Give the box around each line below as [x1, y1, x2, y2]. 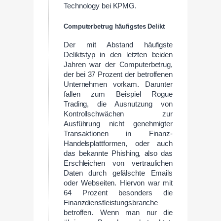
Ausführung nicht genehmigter [64, 119, 173, 128]
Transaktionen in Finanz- [64, 129, 173, 138]
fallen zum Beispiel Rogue [64, 90, 173, 98]
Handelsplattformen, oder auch [64, 139, 173, 147]
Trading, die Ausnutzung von [64, 100, 173, 108]
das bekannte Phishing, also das [64, 149, 173, 157]
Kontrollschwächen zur [64, 110, 173, 118]
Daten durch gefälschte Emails [64, 169, 173, 177]
